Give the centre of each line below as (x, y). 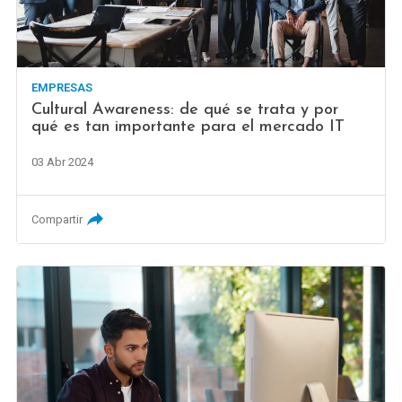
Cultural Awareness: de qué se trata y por (185, 109)
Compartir (57, 219)
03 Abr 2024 (63, 162)
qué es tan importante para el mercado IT (188, 127)
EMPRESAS (62, 87)
